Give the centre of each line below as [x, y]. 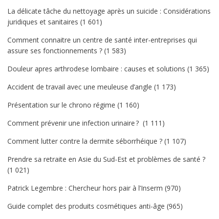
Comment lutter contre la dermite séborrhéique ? [85, 141]
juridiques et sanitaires [43, 22]
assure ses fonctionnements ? [55, 51]
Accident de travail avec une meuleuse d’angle [80, 87]
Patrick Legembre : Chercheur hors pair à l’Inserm [85, 188]
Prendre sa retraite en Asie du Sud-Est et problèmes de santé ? [106, 159]
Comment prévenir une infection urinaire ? [74, 123]
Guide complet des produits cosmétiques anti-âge [86, 206]
